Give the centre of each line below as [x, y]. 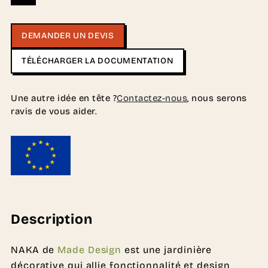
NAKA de [34, 250]
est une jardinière [167, 250]
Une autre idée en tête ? [64, 98]
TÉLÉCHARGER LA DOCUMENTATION [98, 60]
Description [52, 220]
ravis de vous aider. [54, 111]
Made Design [90, 250]
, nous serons [217, 98]
